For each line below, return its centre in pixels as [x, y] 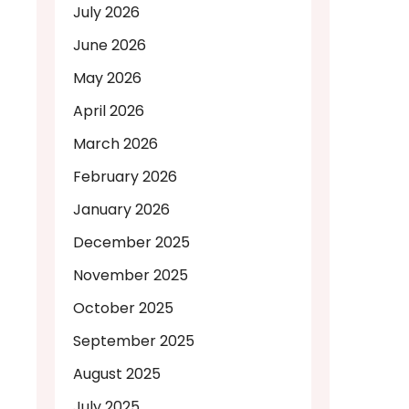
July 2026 [106, 13]
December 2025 [131, 243]
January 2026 [121, 210]
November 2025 [131, 276]
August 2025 [117, 374]
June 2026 [110, 46]
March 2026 [115, 144]
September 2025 [134, 341]
